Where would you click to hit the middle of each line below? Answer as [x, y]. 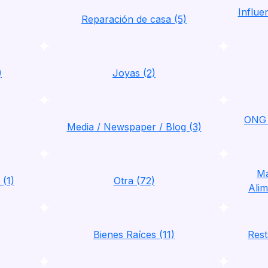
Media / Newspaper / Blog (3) [134, 127]
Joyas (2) [134, 73]
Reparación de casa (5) [134, 19]
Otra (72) [134, 181]
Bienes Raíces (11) [134, 234]
